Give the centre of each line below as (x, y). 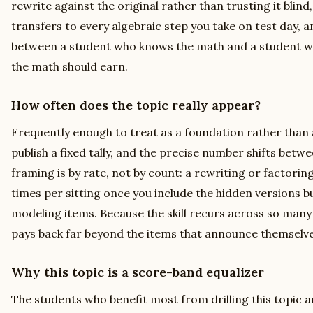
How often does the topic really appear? (136, 105)
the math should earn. (70, 66)
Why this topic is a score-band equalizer (138, 272)
